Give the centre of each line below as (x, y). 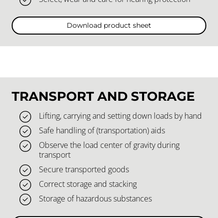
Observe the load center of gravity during (109, 145)
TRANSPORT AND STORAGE (103, 96)
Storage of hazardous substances (95, 198)
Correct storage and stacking (88, 184)
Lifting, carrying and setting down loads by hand (120, 116)
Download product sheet (109, 26)
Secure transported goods (84, 169)
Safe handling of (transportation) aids (102, 130)
